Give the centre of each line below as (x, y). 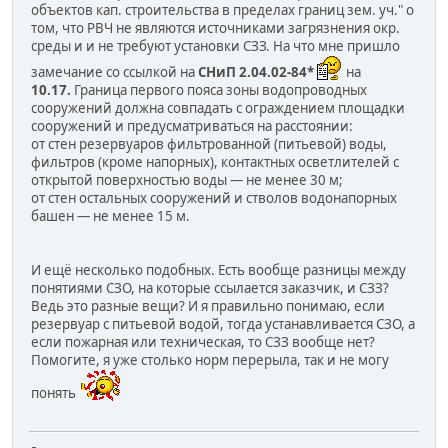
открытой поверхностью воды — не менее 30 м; (187, 180)
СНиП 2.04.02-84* (256, 72)
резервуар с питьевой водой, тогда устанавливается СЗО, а (223, 324)
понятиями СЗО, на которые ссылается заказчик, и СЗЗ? (210, 288)
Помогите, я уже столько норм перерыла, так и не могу (210, 360)
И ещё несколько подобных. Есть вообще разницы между (218, 270)
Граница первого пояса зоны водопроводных (219, 90)
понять (55, 393)
